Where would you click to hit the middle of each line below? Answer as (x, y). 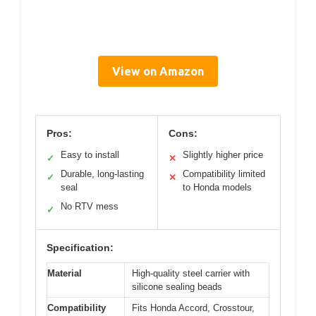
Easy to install (90, 154)
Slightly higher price (223, 154)
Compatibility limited (224, 174)
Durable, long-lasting (102, 174)
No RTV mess (90, 206)
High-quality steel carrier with (191, 273)
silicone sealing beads (177, 286)
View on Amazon (158, 71)
